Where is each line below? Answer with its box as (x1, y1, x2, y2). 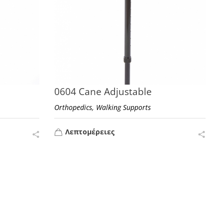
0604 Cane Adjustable (54, 85, 152, 98)
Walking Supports (96, 102, 151, 112)
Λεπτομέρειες (65, 126, 115, 136)
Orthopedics (54, 102, 93, 112)
